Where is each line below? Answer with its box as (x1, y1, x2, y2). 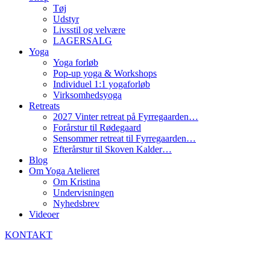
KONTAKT (5, 229, 52, 240)
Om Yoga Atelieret (29, 165, 99, 176)
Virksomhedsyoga (53, 89, 122, 100)
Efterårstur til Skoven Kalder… (53, 143, 172, 154)
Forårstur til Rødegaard (53, 122, 141, 133)
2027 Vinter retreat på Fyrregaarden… (53, 111, 198, 122)
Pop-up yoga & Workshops (53, 67, 157, 78)
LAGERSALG (53, 35, 112, 46)
